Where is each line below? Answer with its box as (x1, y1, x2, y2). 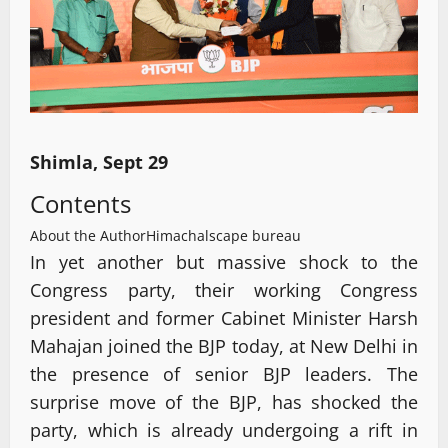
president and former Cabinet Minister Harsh (30, 305, 418, 330)
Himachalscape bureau (146, 225, 301, 245)
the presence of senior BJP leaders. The (30, 361, 418, 386)
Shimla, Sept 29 (30, 149, 168, 174)
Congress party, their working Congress (30, 277, 418, 302)
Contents (30, 186, 131, 220)
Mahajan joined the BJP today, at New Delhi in (30, 333, 418, 358)
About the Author (30, 225, 146, 245)
